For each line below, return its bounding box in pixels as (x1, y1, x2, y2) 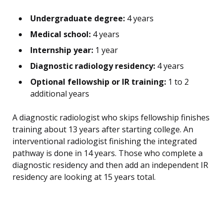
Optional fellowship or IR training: (30, 76, 166, 88)
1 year (93, 45, 118, 56)
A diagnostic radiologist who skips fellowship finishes (12, 112, 210, 123)
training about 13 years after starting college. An (12, 124, 193, 135)
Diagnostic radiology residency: (30, 60, 155, 72)
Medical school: (30, 29, 91, 40)
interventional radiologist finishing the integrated (12, 136, 197, 147)
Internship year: (30, 45, 93, 56)
